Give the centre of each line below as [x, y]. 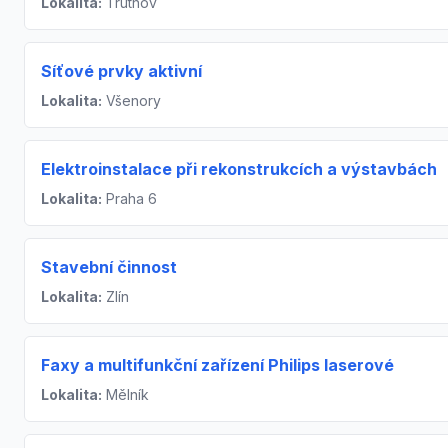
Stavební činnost [109, 267]
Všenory [131, 100]
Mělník [125, 394]
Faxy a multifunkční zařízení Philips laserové [217, 365]
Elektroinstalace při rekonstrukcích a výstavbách [239, 169]
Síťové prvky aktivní [121, 71]
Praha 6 [129, 198]
